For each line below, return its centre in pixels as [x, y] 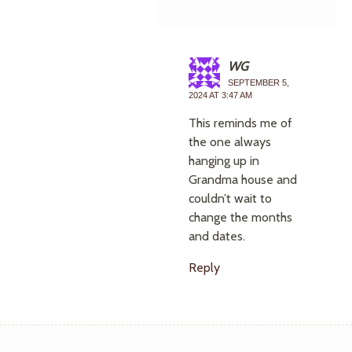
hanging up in [224, 161]
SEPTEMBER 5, [258, 82]
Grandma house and [243, 180]
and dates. [217, 236]
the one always [230, 142]
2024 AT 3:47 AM [220, 95]
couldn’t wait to [230, 198]
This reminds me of [240, 123]
